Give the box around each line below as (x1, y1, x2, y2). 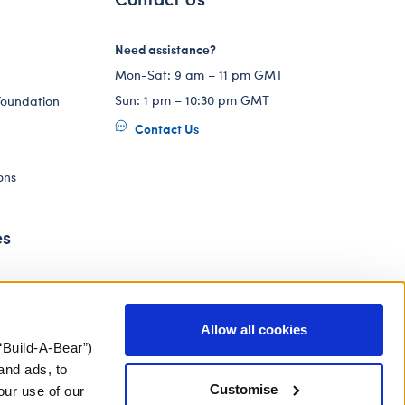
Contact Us (132, 119, 199, 137)
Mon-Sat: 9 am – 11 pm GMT (115, 66, 283, 83)
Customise (210, 381, 278, 397)
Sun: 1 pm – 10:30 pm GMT (115, 91, 269, 108)
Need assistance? (115, 40, 216, 58)
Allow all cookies (201, 322, 307, 337)
